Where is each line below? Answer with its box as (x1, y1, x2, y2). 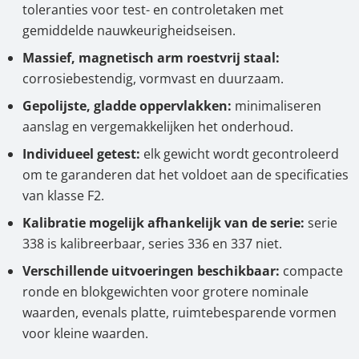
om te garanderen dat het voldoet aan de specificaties (22, 166, 349, 184)
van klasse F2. (22, 187, 104, 204)
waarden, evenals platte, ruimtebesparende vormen (22, 304, 337, 321)
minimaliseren (232, 97, 321, 115)
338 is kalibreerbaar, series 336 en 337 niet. (22, 235, 282, 252)
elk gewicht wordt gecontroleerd (140, 145, 339, 163)
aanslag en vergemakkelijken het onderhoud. (22, 118, 293, 135)
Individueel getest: (22, 145, 140, 163)
